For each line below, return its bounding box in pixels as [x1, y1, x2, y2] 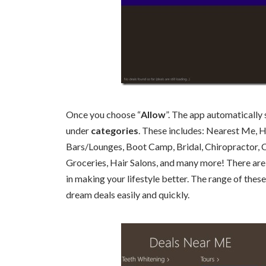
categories [91, 124, 138, 136]
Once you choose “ [66, 108, 141, 120]
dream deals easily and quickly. [66, 188, 189, 200]
